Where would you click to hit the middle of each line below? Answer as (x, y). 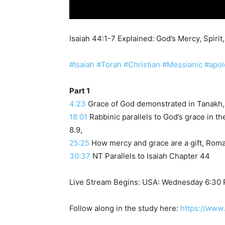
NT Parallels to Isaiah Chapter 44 (150, 156)
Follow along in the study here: (125, 208)
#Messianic (182, 64)
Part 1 (80, 90)
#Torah (109, 64)
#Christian (142, 64)
